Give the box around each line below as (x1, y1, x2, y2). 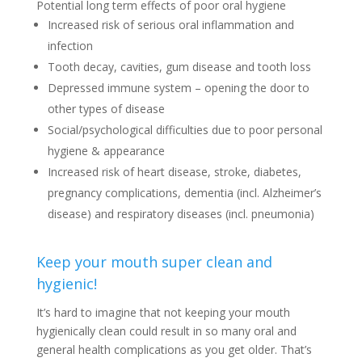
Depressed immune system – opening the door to (47, 79, 309, 95)
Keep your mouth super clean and (36, 251, 272, 271)
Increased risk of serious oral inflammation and (47, 16, 294, 32)
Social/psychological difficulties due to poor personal (47, 121, 322, 137)
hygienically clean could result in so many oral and (36, 322, 297, 339)
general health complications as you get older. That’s (36, 341, 312, 357)
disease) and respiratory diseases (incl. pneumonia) (47, 205, 314, 221)
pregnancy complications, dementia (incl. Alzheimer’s (47, 184, 322, 200)
